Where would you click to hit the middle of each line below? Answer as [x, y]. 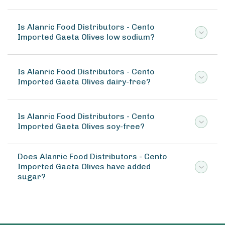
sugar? [32, 177]
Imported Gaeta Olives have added [84, 166]
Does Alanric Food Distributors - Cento [92, 156]
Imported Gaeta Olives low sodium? [86, 37]
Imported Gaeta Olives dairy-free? [84, 82]
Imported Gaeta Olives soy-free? [81, 126]
